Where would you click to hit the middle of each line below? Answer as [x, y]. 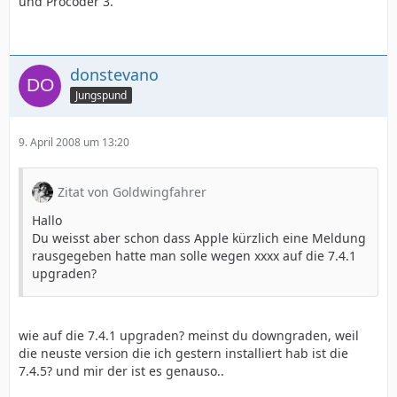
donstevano [114, 74]
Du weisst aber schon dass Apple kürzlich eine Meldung [199, 238]
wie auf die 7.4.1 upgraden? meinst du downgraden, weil [189, 335]
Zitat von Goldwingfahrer [132, 192]
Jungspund [101, 95]
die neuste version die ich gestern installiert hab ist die [183, 353]
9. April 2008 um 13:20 [74, 142]
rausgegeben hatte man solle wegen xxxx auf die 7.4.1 [194, 256]
